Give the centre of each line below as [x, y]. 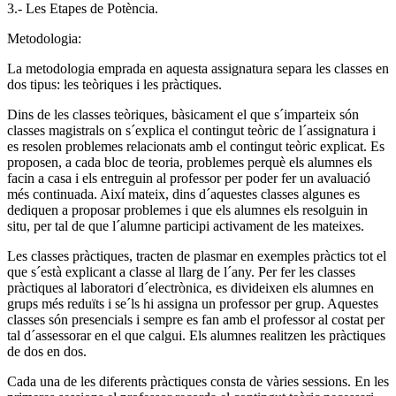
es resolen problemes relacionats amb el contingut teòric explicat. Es [196, 146]
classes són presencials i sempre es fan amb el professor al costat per [196, 319]
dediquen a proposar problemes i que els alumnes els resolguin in [187, 209]
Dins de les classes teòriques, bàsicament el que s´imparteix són [183, 114]
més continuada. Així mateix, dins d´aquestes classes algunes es [183, 194]
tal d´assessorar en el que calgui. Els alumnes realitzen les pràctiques [196, 335]
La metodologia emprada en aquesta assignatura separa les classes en [198, 68]
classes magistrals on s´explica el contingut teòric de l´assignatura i [191, 130]
